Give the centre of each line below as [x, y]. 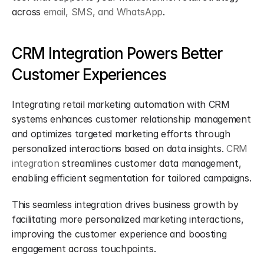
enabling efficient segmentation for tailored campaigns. [132, 178]
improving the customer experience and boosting [119, 234]
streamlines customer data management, [150, 163]
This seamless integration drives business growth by [125, 204]
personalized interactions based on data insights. [119, 148]
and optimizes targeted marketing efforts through [121, 134]
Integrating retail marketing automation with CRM [121, 104]
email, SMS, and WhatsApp [103, 12]
